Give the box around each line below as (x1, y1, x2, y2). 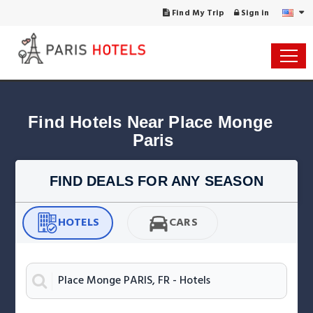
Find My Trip (169, 7, 225, 20)
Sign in (238, 7, 270, 20)
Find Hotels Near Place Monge (28, 112, 278, 131)
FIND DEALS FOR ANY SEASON (50, 173, 263, 189)
